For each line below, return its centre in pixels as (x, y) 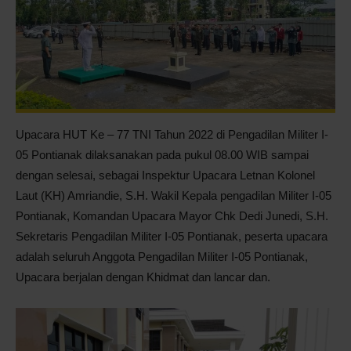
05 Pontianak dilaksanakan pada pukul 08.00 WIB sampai (162, 154)
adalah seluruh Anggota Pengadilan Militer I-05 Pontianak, (162, 256)
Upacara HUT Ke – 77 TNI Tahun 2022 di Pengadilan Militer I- (172, 134)
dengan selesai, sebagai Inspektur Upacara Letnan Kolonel (165, 175)
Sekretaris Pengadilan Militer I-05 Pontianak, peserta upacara (172, 236)
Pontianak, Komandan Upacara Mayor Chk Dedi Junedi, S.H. (172, 215)
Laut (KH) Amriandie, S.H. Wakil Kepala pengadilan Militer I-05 (174, 195)
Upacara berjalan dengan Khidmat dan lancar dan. (143, 277)
